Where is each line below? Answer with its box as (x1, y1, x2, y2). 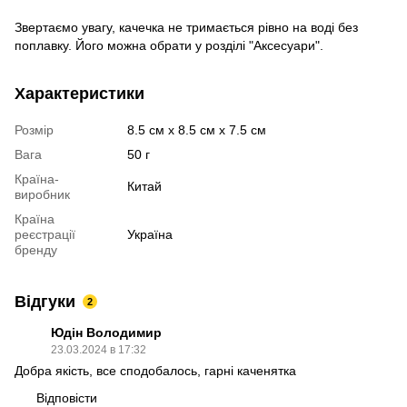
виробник (15, 186, 70, 202)
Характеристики (15, 84, 144, 103)
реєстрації (15, 226, 75, 242)
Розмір (15, 122, 54, 137)
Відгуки (15, 292, 75, 311)
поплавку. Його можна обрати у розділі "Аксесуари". (15, 37, 323, 53)
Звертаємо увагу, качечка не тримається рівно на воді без (15, 19, 358, 35)
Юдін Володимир (51, 324, 162, 340)
